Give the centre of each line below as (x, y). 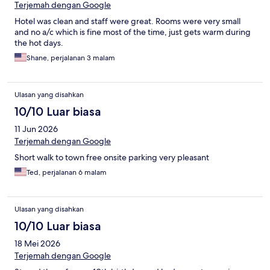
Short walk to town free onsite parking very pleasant (112, 158)
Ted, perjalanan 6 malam (67, 173)
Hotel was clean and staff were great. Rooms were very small (127, 21)
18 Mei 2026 (37, 244)
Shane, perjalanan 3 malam (71, 58)
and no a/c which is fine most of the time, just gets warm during (133, 32)
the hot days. (39, 43)
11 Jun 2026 (36, 129)
